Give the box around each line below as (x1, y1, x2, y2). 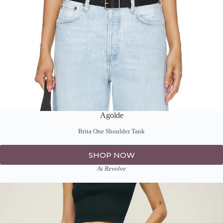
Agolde (100, 111, 123, 120)
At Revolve (97, 165, 126, 173)
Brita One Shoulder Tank (78, 127, 145, 135)
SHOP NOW (88, 150, 135, 160)
